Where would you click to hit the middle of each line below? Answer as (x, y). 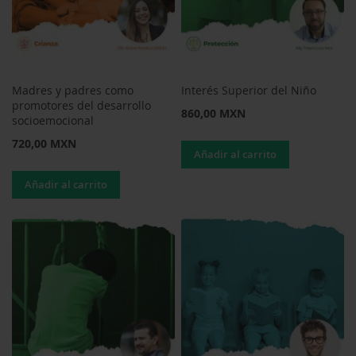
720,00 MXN (44, 144)
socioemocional (53, 121)
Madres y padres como (73, 91)
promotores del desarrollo (81, 106)
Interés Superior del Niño (249, 91)
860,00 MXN (214, 114)
